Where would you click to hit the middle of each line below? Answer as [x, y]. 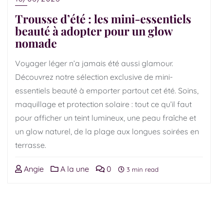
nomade [36, 43]
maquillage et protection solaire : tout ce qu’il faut [103, 104]
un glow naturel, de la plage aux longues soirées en [107, 131]
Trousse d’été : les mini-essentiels [103, 19]
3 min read [142, 169]
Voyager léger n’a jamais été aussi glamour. [94, 63]
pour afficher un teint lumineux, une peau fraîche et [106, 118]
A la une [74, 169]
